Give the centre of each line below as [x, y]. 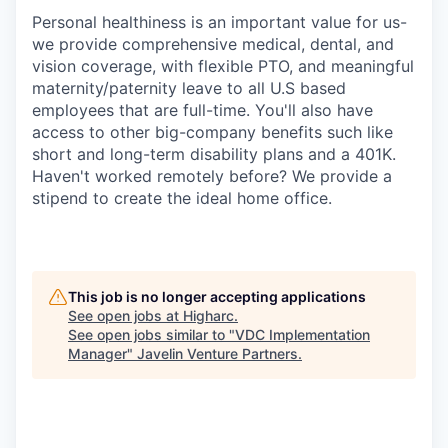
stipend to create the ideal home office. [182, 198]
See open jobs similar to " [151, 334]
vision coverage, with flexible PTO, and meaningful [223, 66]
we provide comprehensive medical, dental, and [213, 44]
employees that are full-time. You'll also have [202, 110]
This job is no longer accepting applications [217, 296]
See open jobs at [125, 315]
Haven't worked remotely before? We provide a [212, 176]
